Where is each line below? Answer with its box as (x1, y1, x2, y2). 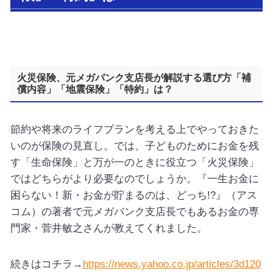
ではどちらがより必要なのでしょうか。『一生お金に (10, 173, 259, 185)
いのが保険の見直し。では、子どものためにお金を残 (10, 140, 259, 152)
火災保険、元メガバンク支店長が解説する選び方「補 (17, 73, 252, 83)
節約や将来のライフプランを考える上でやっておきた (10, 124, 259, 136)
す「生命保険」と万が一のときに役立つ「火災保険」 (10, 157, 259, 169)
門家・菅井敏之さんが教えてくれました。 (10, 222, 207, 235)
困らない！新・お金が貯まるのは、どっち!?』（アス (10, 190, 257, 202)
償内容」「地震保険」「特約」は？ (17, 84, 174, 95)
